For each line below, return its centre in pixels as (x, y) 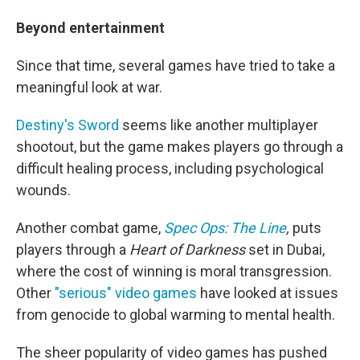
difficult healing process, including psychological (170, 168)
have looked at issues (268, 293)
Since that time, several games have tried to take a (176, 65)
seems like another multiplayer (219, 125)
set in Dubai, (285, 250)
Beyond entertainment (90, 28)
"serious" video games (126, 293)
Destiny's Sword (67, 125)
